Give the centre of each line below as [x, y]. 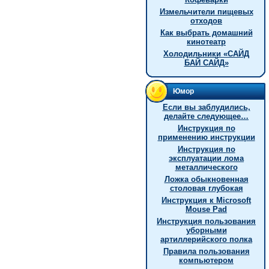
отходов [206, 21]
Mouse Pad [206, 209]
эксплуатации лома [206, 158]
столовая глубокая [206, 188]
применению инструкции [206, 137]
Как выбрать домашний [206, 33]
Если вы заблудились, [206, 107]
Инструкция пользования [206, 221]
